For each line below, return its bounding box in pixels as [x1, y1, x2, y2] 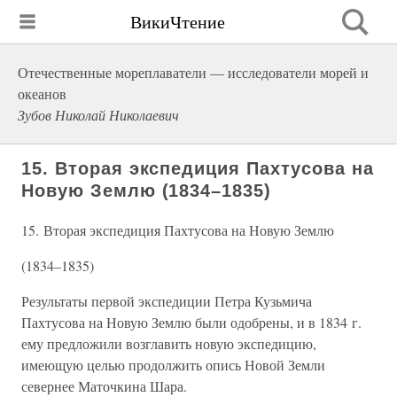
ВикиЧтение [130, 9, 225, 34]
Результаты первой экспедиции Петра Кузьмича [21, 292, 312, 310]
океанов [18, 84, 66, 103]
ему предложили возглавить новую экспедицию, [21, 334, 316, 353]
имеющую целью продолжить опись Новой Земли [21, 355, 325, 374]
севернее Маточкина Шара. [21, 377, 187, 395]
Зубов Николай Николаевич [18, 105, 179, 124]
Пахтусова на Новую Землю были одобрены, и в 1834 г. [21, 313, 362, 331]
